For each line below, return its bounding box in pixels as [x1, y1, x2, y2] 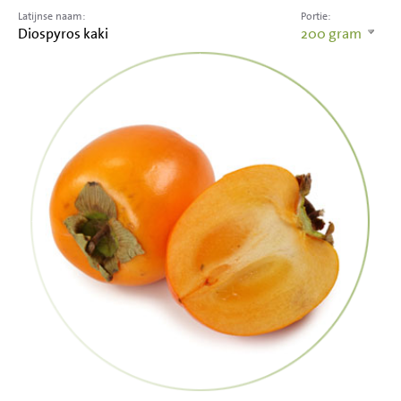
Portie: [301, 9, 330, 23]
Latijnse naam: [18, 9, 85, 23]
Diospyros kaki [18, 24, 108, 43]
